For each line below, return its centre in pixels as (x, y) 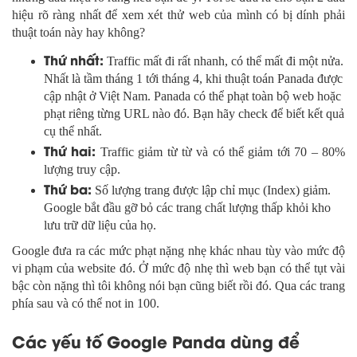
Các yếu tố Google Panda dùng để (156, 341)
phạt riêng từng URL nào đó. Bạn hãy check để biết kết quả (194, 114)
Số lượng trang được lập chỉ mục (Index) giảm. (211, 190)
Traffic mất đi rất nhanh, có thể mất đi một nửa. (224, 61)
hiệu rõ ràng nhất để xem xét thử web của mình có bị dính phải (178, 15)
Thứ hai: (70, 151)
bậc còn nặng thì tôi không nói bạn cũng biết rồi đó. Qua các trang (178, 286)
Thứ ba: (68, 189)
